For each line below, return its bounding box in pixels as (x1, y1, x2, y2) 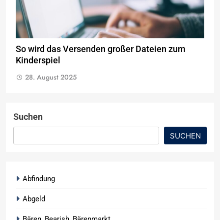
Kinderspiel (16, 55, 60, 66)
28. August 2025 (25, 72, 77, 82)
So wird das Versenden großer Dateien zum (16, 44, 186, 55)
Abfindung (23, 174, 55, 184)
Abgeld (23, 194, 45, 204)
